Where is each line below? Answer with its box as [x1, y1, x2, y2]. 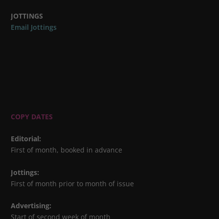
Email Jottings [11, 22, 57, 32]
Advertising [11, 200, 50, 210]
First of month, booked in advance [11, 145, 123, 155]
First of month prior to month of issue [11, 178, 134, 188]
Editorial [11, 134, 40, 144]
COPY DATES [11, 111, 53, 121]
